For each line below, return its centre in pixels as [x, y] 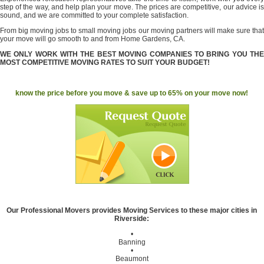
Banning [132, 242]
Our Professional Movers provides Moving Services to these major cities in [132, 210]
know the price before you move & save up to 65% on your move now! [132, 93]
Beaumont [132, 259]
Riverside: [132, 219]
